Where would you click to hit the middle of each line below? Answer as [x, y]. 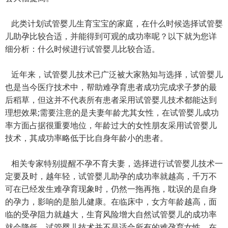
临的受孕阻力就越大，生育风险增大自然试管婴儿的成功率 [111, 214]
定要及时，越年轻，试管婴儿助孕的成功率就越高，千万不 [111, 176]
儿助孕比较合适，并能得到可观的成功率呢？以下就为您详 [111, 36]
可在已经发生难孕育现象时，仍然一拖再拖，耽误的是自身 [111, 189]
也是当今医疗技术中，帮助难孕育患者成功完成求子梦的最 [111, 87]
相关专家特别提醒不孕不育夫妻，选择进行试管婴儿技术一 [114, 163]
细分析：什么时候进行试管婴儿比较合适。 [82, 49]
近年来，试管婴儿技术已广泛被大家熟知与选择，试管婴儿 [114, 74]
